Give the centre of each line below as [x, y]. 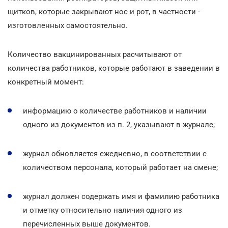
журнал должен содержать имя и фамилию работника [121, 196]
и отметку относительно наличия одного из [103, 210]
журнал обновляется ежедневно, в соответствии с [115, 153]
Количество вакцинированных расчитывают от [95, 54]
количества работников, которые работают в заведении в [114, 68]
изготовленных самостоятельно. [68, 25]
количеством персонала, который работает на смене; [120, 167]
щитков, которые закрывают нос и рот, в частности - [104, 11]
